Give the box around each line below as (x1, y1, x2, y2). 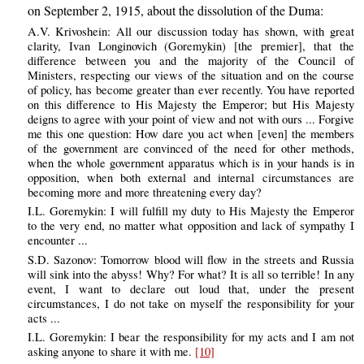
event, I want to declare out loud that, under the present (27, 280, 354, 297)
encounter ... (27, 232, 88, 249)
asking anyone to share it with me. (27, 344, 195, 360)
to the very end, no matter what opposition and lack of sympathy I (27, 218, 354, 234)
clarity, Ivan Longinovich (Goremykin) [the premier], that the (27, 38, 354, 54)
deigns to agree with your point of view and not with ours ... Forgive (27, 111, 354, 128)
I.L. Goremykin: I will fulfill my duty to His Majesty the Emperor (27, 203, 354, 219)
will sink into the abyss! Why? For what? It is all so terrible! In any (27, 266, 354, 282)
